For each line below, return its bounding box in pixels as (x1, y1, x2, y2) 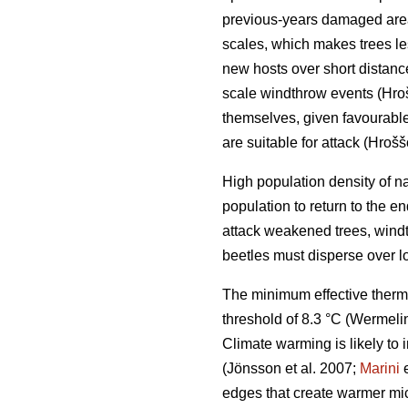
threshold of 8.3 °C (222, 311, 345, 328)
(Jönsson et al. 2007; (222, 361, 360, 377)
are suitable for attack (222, 135, 363, 151)
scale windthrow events (222, 86, 377, 102)
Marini (360, 361, 400, 377)
